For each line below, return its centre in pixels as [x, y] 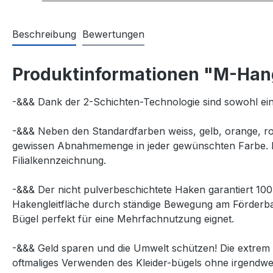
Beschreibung [44, 34]
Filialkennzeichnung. [59, 161]
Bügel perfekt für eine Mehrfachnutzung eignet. [123, 219]
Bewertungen [113, 34]
